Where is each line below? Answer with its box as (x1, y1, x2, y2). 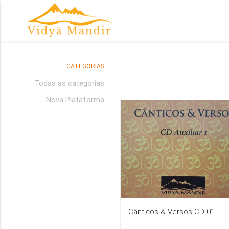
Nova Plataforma (46, 94, 104, 104)
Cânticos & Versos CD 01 (128, 206, 215, 216)
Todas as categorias (34, 78, 104, 88)
